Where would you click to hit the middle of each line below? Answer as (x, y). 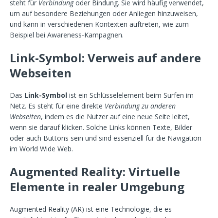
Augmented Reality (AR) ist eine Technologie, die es (91, 209)
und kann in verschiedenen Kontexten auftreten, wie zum (99, 24)
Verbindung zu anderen (140, 106)
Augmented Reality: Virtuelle (95, 172)
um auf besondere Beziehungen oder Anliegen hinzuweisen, (104, 13)
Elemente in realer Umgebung (97, 187)
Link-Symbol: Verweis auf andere (105, 58)
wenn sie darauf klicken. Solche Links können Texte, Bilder (101, 127)
